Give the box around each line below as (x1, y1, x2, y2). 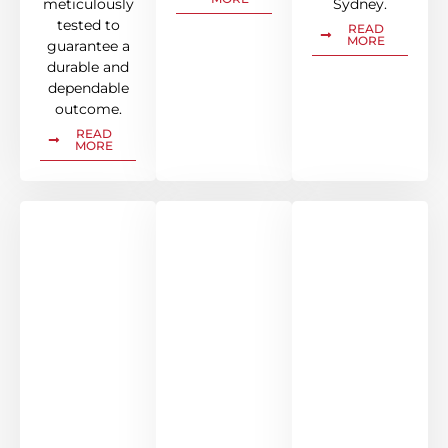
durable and (47, 58, 129, 77)
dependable (47, 79, 129, 98)
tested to (56, 16, 120, 35)
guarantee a (46, 37, 130, 56)
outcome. (54, 100, 122, 119)
